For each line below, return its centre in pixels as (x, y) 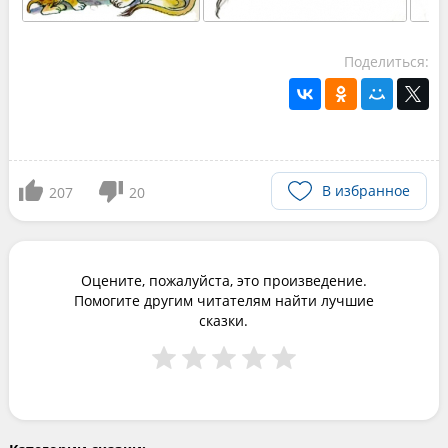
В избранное (366, 190)
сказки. (224, 320)
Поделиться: (387, 61)
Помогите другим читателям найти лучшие (223, 300)
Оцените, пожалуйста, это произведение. (223, 280)
